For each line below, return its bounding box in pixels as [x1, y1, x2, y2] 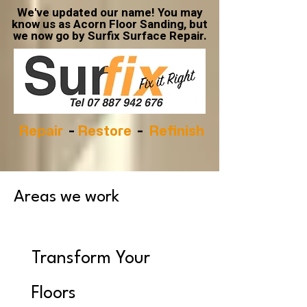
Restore [74, 123, 137, 138]
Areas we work [14, 189, 119, 206]
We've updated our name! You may [16, 4, 203, 21]
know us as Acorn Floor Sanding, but [12, 16, 208, 33]
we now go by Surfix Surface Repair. [12, 27, 207, 45]
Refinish [143, 123, 204, 138]
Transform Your [32, 250, 150, 267]
